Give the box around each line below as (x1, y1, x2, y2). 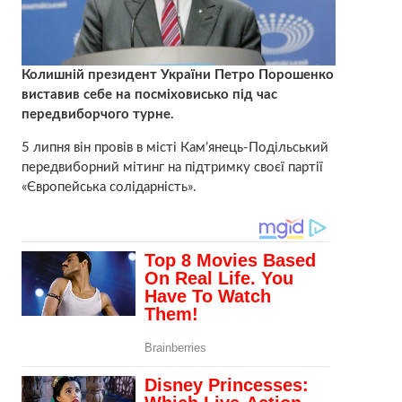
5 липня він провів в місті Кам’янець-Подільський (21, 141, 328, 155)
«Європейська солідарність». (21, 180, 197, 195)
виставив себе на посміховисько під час (21, 88, 277, 102)
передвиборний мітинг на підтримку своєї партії (21, 161, 323, 175)
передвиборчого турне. (21, 108, 174, 122)
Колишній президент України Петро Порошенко (21, 68, 334, 83)
